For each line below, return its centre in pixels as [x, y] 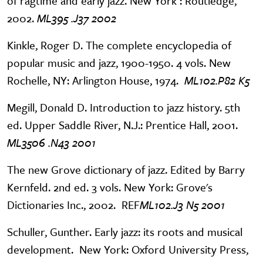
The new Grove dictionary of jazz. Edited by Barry [126, 170]
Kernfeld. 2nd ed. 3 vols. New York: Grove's [110, 187]
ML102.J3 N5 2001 [182, 205]
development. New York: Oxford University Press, [128, 249]
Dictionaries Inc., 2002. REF [73, 205]
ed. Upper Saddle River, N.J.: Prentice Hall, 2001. [122, 125]
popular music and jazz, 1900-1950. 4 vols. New [119, 63]
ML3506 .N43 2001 [51, 143]
